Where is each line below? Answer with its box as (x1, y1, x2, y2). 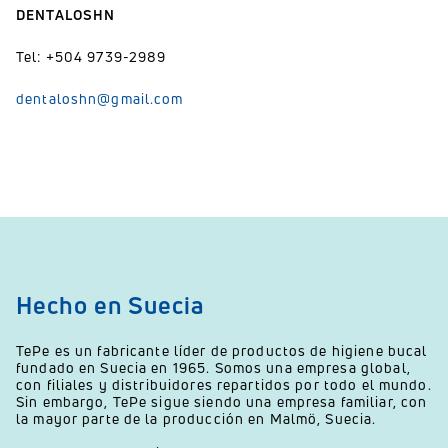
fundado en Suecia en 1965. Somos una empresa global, (16, 358, 411, 377)
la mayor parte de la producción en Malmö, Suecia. (16, 409, 377, 428)
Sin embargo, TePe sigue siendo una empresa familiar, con (16, 392, 428, 411)
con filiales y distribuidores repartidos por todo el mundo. (16, 375, 432, 394)
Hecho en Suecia (16, 289, 204, 321)
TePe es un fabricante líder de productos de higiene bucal (16, 341, 428, 360)
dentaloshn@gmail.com (16, 89, 184, 108)
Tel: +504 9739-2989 (16, 47, 167, 66)
